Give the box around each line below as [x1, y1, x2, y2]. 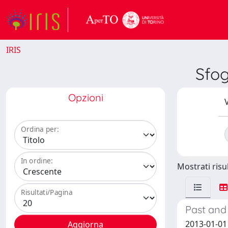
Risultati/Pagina [21, 187, 73, 197]
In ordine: [21, 156, 53, 166]
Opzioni [68, 91, 103, 104]
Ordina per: [21, 124, 59, 134]
